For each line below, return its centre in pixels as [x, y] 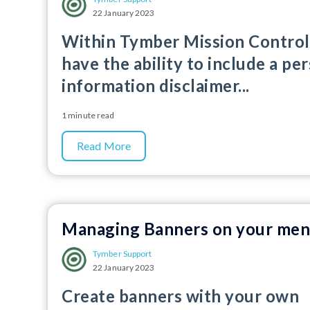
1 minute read [88, 115]
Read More [104, 146]
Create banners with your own [181, 296]
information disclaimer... [156, 85]
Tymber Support [122, 254]
